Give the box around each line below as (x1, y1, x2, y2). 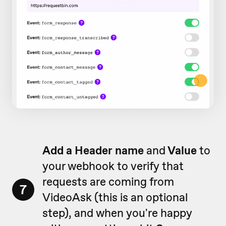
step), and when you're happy (42, 205, 192, 221)
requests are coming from (42, 174, 174, 190)
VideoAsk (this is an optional (42, 190, 188, 205)
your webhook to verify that (42, 158, 184, 174)
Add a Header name (42, 143, 146, 158)
